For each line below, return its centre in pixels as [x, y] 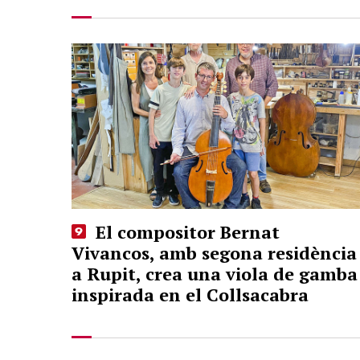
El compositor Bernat [185, 232]
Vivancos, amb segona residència [214, 253]
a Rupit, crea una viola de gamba [215, 274]
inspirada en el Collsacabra [190, 295]
